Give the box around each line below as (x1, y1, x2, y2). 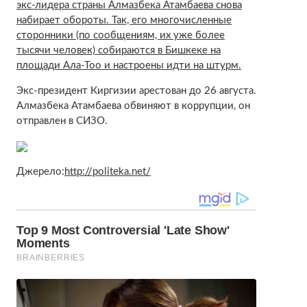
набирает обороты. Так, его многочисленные (16, 14, 232, 25)
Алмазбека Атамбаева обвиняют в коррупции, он (16, 100, 250, 111)
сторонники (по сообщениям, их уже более (16, 29, 225, 40)
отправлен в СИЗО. (16, 115, 108, 126)
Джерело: (16, 166, 64, 177)
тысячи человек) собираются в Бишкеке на (16, 45, 221, 56)
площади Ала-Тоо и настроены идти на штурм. (16, 60, 241, 71)
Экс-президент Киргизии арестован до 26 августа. (16, 85, 256, 96)
